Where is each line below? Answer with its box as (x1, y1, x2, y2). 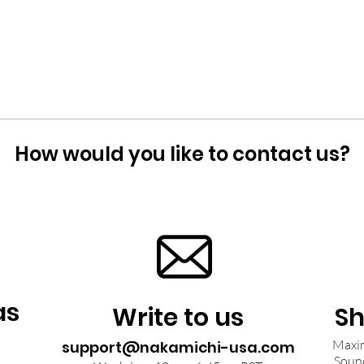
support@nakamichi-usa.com (61, 337, 295, 357)
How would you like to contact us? (14, 141, 350, 167)
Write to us (112, 301, 244, 335)
